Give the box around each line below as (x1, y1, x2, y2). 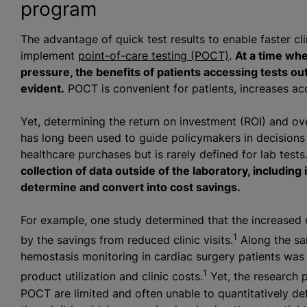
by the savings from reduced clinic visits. (20, 233, 233, 247)
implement (20, 49, 78, 62)
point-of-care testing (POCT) (77, 49, 229, 62)
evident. (20, 82, 64, 95)
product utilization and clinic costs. (20, 269, 203, 284)
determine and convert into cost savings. (20, 180, 241, 194)
